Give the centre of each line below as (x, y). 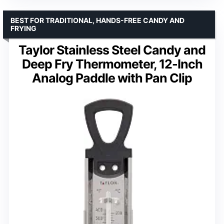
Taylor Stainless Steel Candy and (112, 50)
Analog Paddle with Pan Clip (112, 78)
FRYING (23, 28)
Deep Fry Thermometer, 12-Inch (112, 64)
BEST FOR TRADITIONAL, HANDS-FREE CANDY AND (97, 20)
